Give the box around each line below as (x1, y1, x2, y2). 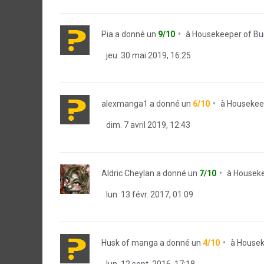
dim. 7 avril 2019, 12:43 (104, 120, 190, 130)
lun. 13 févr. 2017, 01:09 (104, 190, 193, 199)
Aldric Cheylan (101, 169, 154, 178)
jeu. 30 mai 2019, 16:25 (104, 51, 191, 60)
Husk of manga (101, 238, 158, 247)
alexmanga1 (101, 99, 148, 108)
